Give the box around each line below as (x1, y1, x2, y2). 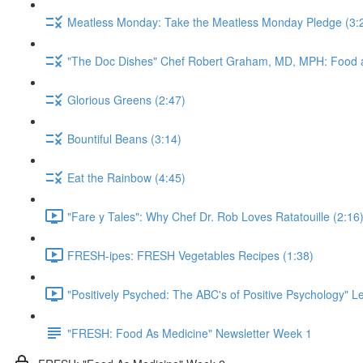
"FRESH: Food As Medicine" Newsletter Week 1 (67, 324, 312, 341)
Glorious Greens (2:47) (67, 91, 186, 108)
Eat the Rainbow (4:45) (67, 169, 186, 186)
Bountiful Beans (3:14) (67, 130, 181, 147)
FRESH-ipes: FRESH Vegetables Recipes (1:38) (67, 246, 314, 263)
